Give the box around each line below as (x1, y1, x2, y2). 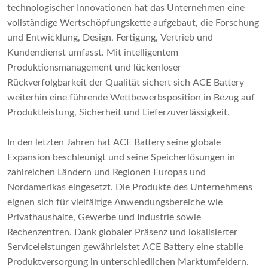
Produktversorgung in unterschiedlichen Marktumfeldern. (7, 257, 249, 267)
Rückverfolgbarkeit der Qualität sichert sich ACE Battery (7, 77, 244, 87)
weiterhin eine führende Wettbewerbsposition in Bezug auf (7, 92, 255, 102)
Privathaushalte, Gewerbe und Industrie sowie (7, 212, 201, 222)
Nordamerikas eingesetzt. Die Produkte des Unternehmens (7, 182, 252, 192)
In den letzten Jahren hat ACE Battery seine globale (7, 137, 221, 147)
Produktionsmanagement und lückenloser (7, 62, 181, 72)
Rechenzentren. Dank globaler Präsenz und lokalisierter (7, 227, 237, 237)
